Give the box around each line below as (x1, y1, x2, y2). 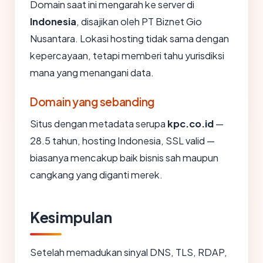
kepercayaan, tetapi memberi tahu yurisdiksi (30, 49, 224, 62)
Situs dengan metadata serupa (30, 117, 167, 130)
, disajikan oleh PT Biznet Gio (76, 15, 202, 28)
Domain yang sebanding (30, 95, 155, 109)
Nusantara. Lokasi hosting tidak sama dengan (30, 32, 229, 45)
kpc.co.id (167, 117, 214, 130)
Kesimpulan (30, 208, 112, 227)
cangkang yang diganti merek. (30, 168, 163, 181)
